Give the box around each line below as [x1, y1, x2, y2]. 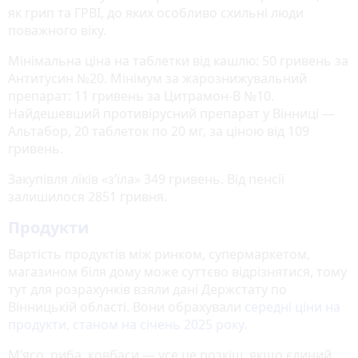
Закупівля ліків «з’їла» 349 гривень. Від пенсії [8, 169, 284, 188]
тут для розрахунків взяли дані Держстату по [8, 280, 287, 298]
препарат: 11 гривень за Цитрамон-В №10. [8, 86, 274, 105]
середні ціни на [245, 297, 340, 316]
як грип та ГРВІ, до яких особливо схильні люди [8, 3, 304, 22]
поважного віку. [8, 21, 106, 39]
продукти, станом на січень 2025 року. [8, 315, 247, 333]
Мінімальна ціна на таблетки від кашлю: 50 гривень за [8, 51, 348, 70]
